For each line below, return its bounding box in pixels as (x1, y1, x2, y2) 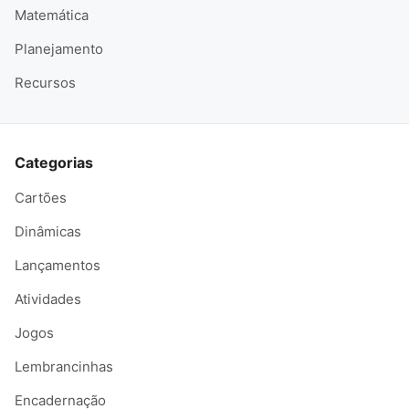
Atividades (15, 289, 81, 308)
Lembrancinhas (15, 357, 113, 375)
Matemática (15, 5, 89, 24)
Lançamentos (15, 256, 100, 274)
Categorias (15, 152, 93, 172)
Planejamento (15, 39, 103, 58)
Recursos (15, 73, 76, 91)
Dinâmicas (15, 222, 81, 240)
